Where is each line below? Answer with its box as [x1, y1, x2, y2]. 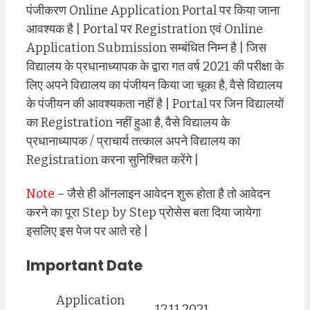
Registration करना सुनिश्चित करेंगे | [26, 152, 199, 168]
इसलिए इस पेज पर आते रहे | [26, 223, 148, 239]
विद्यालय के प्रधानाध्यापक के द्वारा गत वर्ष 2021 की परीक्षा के [26, 59, 284, 75]
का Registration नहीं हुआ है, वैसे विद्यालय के [26, 115, 230, 131]
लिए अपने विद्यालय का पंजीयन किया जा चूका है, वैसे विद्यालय [26, 77, 282, 93]
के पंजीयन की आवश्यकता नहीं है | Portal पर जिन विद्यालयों [26, 96, 284, 112]
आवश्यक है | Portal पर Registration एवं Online [26, 21, 263, 37]
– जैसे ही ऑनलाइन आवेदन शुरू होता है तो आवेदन [55, 185, 270, 201]
